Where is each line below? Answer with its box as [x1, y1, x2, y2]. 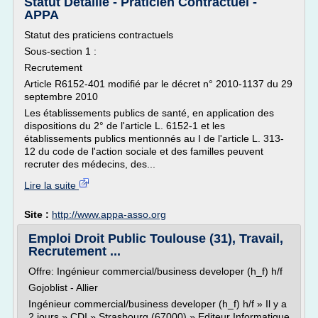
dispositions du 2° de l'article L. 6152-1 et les [24, 120, 225, 131]
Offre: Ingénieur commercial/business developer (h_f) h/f [28, 265, 283, 277]
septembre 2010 [24, 91, 98, 102]
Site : [24, 209, 52, 220]
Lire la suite [24, 180, 79, 191]
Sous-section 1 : [24, 45, 97, 57]
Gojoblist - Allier [28, 282, 98, 293]
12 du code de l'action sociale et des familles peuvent [24, 146, 263, 157]
